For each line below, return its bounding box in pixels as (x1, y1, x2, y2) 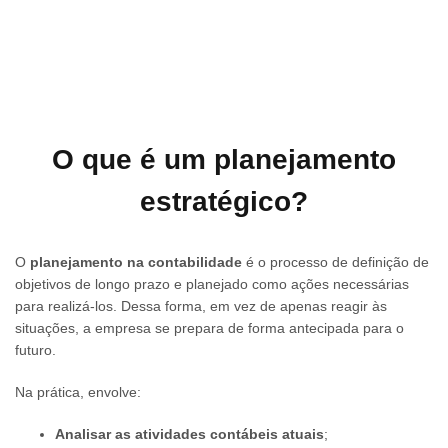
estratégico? (140, 185, 308, 217)
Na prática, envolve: (15, 383, 141, 400)
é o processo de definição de (242, 253, 429, 270)
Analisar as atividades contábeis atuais (55, 425, 324, 442)
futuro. (15, 341, 56, 358)
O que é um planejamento (52, 143, 396, 175)
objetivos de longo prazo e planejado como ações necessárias (15, 275, 409, 292)
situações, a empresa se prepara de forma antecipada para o (15, 319, 404, 336)
